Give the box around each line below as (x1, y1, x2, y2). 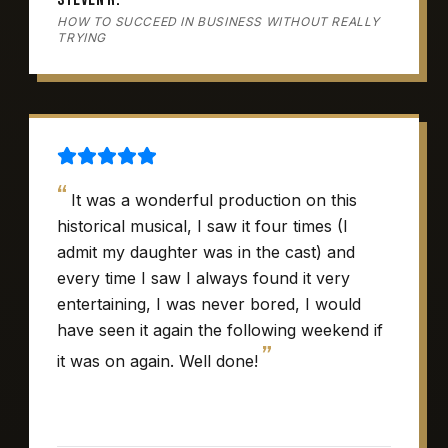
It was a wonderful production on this (71, 190, 358, 210)
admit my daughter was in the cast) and (57, 242, 356, 262)
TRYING (57, 30, 106, 45)
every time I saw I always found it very (57, 268, 351, 288)
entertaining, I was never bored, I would (57, 294, 362, 314)
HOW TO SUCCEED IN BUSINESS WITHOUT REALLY (57, 14, 380, 29)
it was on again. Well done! (57, 351, 259, 371)
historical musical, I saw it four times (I (57, 216, 349, 236)
